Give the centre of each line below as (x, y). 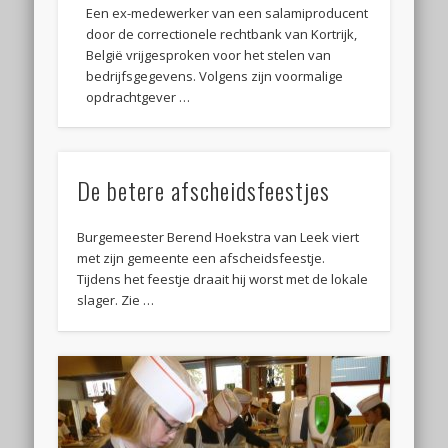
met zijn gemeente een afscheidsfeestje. (201, 258)
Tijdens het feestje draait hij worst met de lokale (223, 279)
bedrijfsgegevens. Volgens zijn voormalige (215, 75)
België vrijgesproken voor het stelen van (209, 54)
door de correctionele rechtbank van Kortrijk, (222, 33)
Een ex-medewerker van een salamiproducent (227, 12)
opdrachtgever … (138, 96)
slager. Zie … (116, 300)
